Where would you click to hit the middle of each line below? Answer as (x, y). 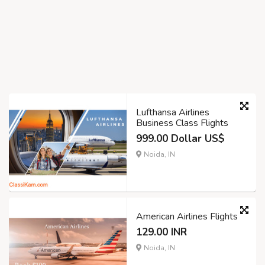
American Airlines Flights (187, 217)
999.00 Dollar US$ (180, 139)
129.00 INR (161, 232)
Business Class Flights (182, 123)
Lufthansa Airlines (173, 113)
